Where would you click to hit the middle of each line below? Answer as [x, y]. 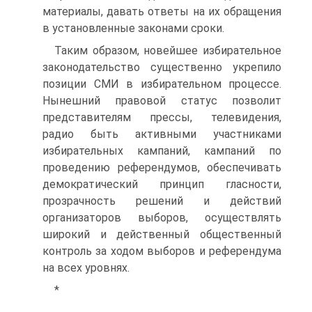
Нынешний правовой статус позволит [162, 101]
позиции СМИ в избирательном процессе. [162, 84]
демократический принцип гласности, [162, 184]
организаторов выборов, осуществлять [162, 218]
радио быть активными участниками [162, 134]
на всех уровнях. [86, 268]
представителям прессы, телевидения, [162, 117]
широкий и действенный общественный [162, 234]
